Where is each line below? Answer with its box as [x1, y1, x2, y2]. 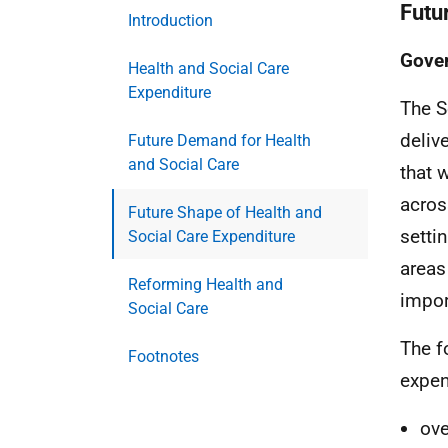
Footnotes [128, 347, 199, 366]
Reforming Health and [128, 275, 283, 294]
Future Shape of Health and [128, 203, 322, 222]
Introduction [128, 11, 213, 30]
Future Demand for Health [128, 131, 311, 150]
